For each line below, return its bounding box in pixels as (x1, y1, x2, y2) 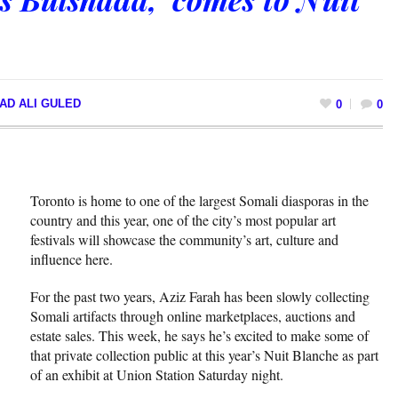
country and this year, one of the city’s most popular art (30, 210, 336, 229)
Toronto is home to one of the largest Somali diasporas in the (30, 190, 369, 210)
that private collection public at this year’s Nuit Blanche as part (30, 345, 378, 364)
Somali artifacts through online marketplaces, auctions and (30, 306, 355, 325)
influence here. (30, 249, 113, 268)
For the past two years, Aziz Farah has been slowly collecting (30, 286, 370, 306)
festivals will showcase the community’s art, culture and (30, 229, 338, 249)
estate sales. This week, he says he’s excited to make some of (30, 325, 369, 345)
